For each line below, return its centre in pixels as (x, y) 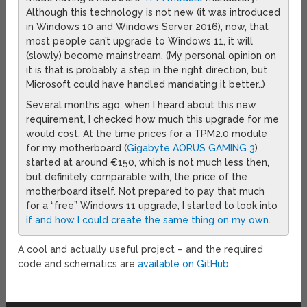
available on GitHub (184, 264)
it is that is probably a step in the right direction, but (147, 70)
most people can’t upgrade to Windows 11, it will (140, 41)
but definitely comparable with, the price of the (137, 177)
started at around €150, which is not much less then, (148, 163)
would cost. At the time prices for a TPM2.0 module (147, 134)
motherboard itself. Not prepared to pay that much (146, 192)
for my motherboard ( (77, 148)
